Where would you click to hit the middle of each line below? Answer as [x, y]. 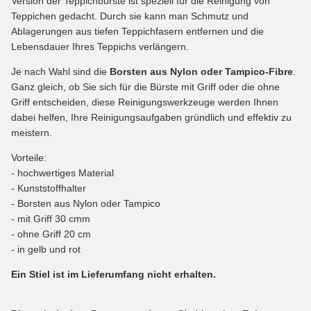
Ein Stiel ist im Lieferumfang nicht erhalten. [114, 274]
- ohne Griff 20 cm [51, 234]
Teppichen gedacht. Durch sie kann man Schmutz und [130, 16]
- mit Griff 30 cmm [51, 218]
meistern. [32, 132]
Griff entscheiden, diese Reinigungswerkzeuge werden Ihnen [145, 102]
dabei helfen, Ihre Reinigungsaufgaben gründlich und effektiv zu [151, 117]
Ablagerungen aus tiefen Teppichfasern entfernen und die [137, 31]
